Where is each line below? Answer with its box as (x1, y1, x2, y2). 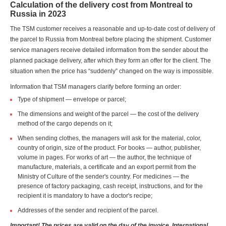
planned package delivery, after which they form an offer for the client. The (10, 57, 211, 65)
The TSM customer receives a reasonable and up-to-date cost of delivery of (10, 25, 215, 33)
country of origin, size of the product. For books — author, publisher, (18, 144, 201, 152)
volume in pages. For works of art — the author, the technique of (18, 154, 191, 161)
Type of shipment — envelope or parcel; (18, 96, 126, 103)
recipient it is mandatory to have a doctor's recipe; (18, 192, 152, 200)
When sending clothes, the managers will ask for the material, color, (18, 135, 201, 142)
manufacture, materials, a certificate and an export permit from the (18, 163, 196, 171)
